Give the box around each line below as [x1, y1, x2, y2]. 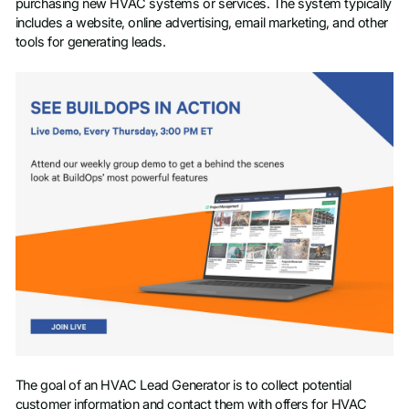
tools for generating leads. [15, 33, 166, 50]
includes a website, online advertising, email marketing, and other [15, 14, 388, 31]
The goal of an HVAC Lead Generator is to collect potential [15, 377, 351, 394]
